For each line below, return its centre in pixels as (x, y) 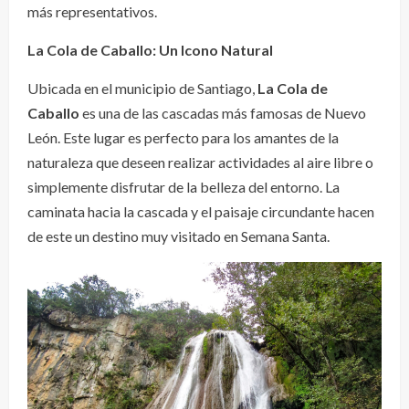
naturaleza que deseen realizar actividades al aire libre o (200, 163)
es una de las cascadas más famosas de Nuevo (223, 113)
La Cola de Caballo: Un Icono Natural (150, 50)
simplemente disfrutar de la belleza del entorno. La (184, 187)
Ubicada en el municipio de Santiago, (142, 89)
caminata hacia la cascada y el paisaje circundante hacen (201, 212)
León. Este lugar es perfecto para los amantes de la (183, 138)
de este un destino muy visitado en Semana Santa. (178, 236)
